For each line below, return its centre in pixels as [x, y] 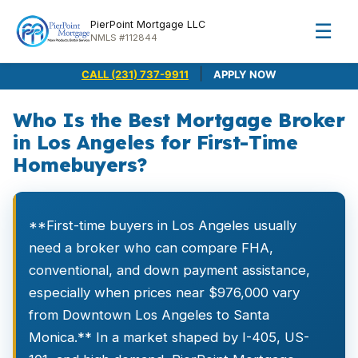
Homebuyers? [80, 165]
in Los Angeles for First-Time [155, 142]
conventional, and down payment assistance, [169, 270]
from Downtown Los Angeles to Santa [149, 315]
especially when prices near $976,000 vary [164, 292]
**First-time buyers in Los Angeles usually [163, 225]
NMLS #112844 [123, 38]
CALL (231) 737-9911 [135, 74]
